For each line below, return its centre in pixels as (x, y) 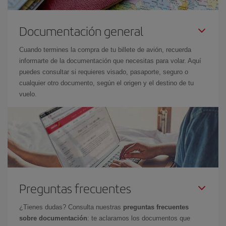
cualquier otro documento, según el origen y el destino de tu (106, 83)
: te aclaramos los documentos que (139, 218)
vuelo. (28, 94)
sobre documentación (53, 218)
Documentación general (81, 31)
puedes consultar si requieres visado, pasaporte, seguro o (104, 72)
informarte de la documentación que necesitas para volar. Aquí (110, 61)
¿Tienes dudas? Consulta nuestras (71, 207)
